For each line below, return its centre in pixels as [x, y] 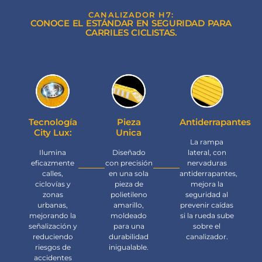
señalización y [53, 226]
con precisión [129, 163]
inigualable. [129, 247]
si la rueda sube [207, 215]
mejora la [207, 184]
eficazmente [53, 163]
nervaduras [207, 163]
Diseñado [129, 152]
